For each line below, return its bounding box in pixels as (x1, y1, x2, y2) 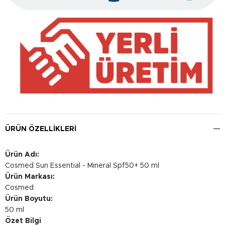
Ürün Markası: (5, 173, 55, 180)
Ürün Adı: (5, 151, 39, 158)
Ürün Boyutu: (5, 195, 53, 202)
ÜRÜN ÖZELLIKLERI (5, 125, 76, 133)
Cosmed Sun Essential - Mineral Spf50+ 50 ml (5, 162, 159, 169)
